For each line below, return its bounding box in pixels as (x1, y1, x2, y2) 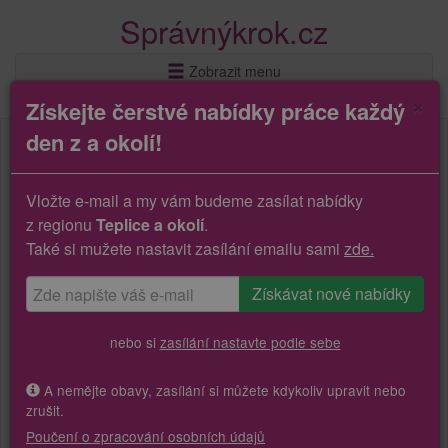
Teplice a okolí (96, 213, 204, 236)
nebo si (109, 332, 160, 353)
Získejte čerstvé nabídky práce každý (26, 95, 405, 127)
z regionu (26, 213, 96, 236)
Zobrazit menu (185, 61, 281, 81)
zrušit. (26, 399, 64, 420)
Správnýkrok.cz (120, 9, 328, 53)
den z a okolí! (26, 126, 162, 158)
